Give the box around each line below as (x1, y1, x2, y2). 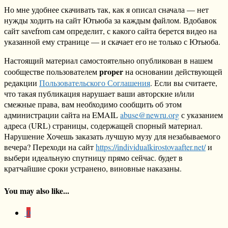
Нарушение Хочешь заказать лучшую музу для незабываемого (4, 131, 220, 142)
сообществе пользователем (4, 66, 99, 77)
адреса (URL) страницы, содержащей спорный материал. (4, 120, 203, 131)
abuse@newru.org (120, 109, 179, 121)
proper (99, 66, 123, 78)
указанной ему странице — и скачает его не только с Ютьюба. (4, 36, 220, 47)
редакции (4, 77, 39, 89)
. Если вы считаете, (150, 77, 217, 89)
